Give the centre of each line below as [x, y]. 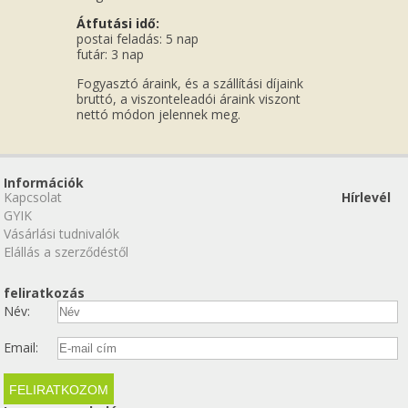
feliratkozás [45, 293]
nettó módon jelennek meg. [158, 115]
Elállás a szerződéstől [66, 252]
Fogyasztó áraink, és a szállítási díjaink [190, 84]
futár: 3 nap [110, 55]
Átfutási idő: [118, 24]
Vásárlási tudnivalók [62, 234]
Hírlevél [367, 198]
